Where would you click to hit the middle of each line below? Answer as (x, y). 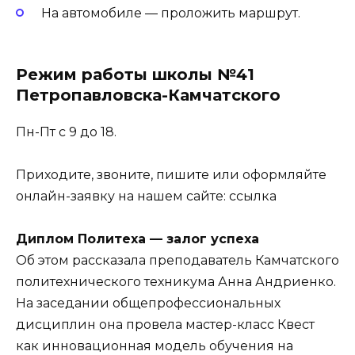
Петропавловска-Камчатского (148, 95)
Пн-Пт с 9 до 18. (66, 132)
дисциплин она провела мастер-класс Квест (165, 325)
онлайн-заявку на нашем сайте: (122, 196)
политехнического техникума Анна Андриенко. (176, 282)
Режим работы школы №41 (135, 74)
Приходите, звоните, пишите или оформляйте (171, 174)
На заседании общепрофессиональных (148, 303)
